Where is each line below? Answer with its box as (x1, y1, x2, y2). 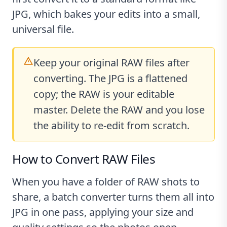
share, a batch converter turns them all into (12, 190, 214, 204)
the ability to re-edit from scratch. (33, 119, 190, 133)
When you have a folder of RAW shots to (12, 174, 200, 188)
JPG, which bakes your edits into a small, (12, 7, 200, 21)
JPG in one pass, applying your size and (12, 205, 194, 219)
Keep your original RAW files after (33, 56, 190, 70)
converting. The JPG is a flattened (33, 71, 188, 86)
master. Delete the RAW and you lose (33, 103, 205, 117)
